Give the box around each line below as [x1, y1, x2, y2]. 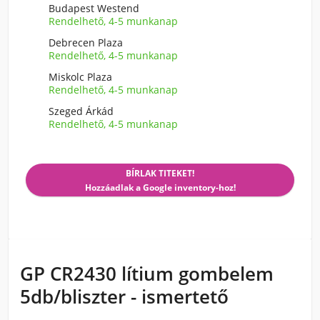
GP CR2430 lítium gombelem [20, 261, 274, 286]
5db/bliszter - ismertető [20, 284, 229, 309]
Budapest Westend [49, 1, 139, 15]
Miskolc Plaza [49, 70, 112, 84]
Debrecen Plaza [49, 36, 123, 49]
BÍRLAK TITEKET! [126, 167, 194, 179]
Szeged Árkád [49, 104, 114, 118]
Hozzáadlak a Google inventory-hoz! [84, 181, 236, 194]
